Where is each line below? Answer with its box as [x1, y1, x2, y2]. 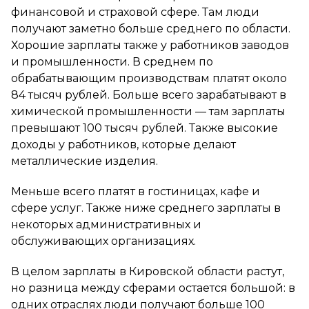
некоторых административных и [11, 217, 201, 231]
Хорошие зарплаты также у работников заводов [11, 38, 289, 52]
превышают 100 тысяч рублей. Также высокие [11, 121, 278, 134]
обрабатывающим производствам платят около [11, 71, 287, 85]
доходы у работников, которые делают [11, 137, 236, 151]
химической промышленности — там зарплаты [11, 104, 286, 118]
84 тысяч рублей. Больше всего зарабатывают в [11, 88, 286, 101]
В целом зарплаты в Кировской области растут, [11, 264, 284, 278]
